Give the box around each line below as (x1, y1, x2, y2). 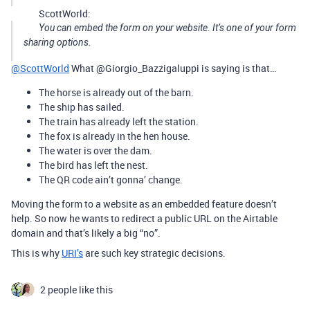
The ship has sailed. (39, 100, 125, 113)
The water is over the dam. (39, 144, 152, 157)
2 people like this (40, 283, 113, 296)
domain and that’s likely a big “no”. (11, 226, 161, 239)
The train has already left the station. (39, 115, 199, 128)
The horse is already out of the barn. (39, 86, 194, 99)
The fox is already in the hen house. (39, 129, 190, 143)
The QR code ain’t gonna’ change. (39, 173, 183, 186)
